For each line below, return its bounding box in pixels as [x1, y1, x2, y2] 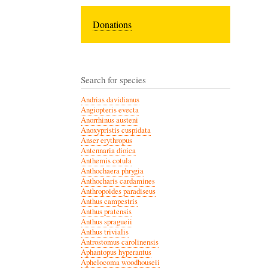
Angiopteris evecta [80, 104, 139, 115]
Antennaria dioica [80, 145, 136, 156]
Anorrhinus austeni [80, 114, 138, 125]
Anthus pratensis [80, 206, 132, 217]
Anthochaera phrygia [80, 165, 144, 176]
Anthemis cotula [80, 155, 132, 166]
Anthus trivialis [80, 226, 129, 237]
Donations [92, 17, 132, 31]
